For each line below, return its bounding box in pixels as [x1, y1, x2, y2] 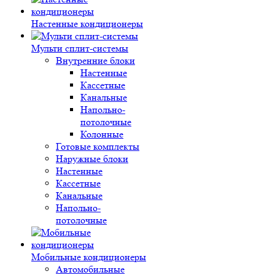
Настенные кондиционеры [31, 18, 143, 29]
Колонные [80, 128, 123, 140]
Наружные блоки [56, 153, 128, 165]
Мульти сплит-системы [31, 42, 128, 54]
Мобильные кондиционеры [31, 251, 146, 263]
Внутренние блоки [56, 55, 135, 66]
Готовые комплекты [56, 141, 139, 152]
